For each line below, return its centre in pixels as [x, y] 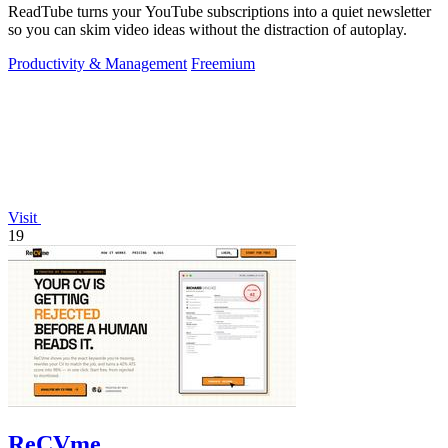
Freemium [223, 64]
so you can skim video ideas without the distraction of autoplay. [207, 30]
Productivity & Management [97, 64]
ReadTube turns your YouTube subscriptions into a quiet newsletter [219, 12]
